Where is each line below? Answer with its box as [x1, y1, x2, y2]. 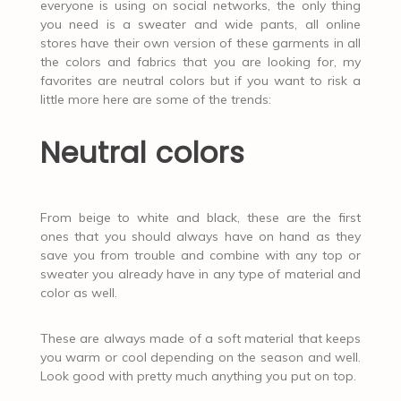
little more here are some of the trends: [39, 90, 271, 107]
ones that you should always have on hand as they [39, 227, 362, 244]
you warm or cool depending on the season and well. [39, 348, 362, 365]
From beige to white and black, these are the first [39, 209, 362, 226]
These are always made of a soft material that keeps [39, 329, 362, 346]
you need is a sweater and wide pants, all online [39, 15, 362, 32]
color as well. [39, 284, 117, 301]
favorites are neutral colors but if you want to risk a [39, 72, 362, 89]
